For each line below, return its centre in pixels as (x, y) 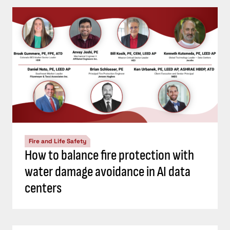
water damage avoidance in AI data (108, 172)
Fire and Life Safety (57, 141)
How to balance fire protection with (109, 156)
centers (43, 188)
